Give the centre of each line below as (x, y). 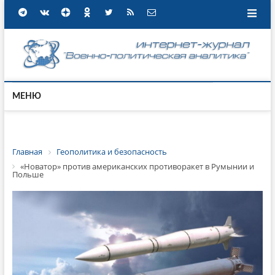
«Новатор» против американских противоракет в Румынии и (137, 166)
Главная (27, 152)
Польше (28, 175)
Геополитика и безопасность (111, 152)
